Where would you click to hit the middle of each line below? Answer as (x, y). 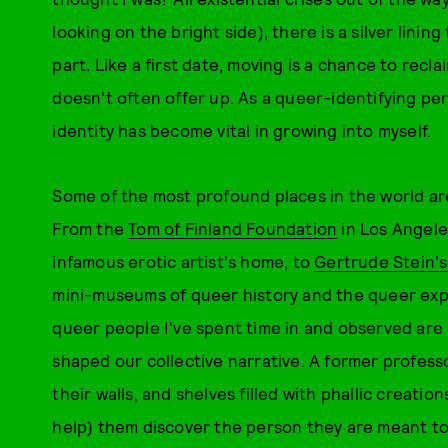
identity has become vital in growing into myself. (242, 130)
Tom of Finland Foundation (233, 228)
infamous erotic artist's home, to (183, 261)
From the (90, 228)
